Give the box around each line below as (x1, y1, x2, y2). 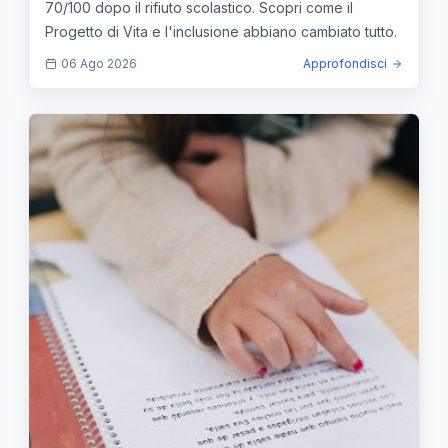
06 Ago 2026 (61, 55, 137, 71)
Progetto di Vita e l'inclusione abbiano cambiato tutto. (45, 22, 397, 40)
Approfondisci (303, 55, 387, 71)
